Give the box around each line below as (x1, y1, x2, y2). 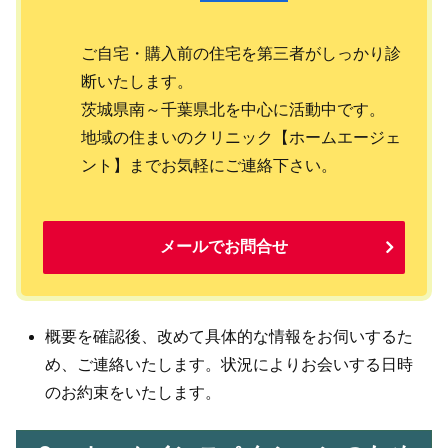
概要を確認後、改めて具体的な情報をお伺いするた (45, 328, 414, 346)
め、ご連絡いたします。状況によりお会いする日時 (45, 356, 414, 374)
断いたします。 (81, 73, 193, 91)
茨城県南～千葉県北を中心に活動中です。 (81, 101, 385, 119)
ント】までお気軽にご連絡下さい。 (81, 157, 337, 175)
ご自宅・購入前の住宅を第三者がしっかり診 (81, 45, 401, 63)
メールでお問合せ (160, 237, 288, 255)
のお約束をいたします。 (45, 384, 222, 402)
